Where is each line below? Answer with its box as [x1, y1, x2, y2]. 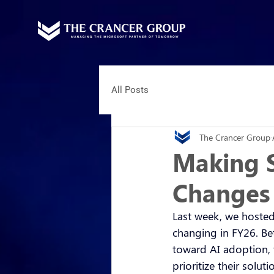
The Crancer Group [199, 131, 270, 143]
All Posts [111, 84, 149, 95]
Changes [172, 176, 270, 209]
